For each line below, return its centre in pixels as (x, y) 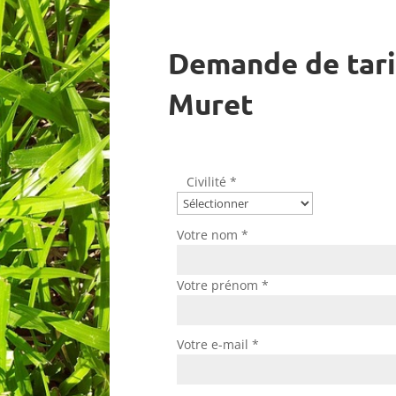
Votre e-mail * (218, 345)
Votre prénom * (223, 285)
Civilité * (211, 182)
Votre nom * (213, 234)
